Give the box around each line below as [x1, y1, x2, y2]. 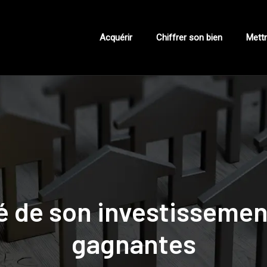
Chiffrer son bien [156, 32, 222, 43]
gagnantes [71, 227, 196, 259]
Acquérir [100, 32, 132, 43]
